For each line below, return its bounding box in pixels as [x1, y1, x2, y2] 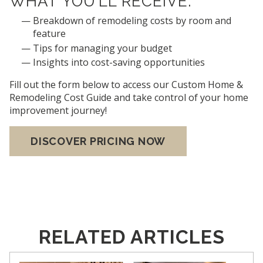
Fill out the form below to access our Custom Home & [9, 78, 243, 92]
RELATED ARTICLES [38, 226, 225, 248]
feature [33, 27, 66, 41]
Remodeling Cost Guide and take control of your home [9, 91, 248, 104]
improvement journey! [9, 104, 107, 117]
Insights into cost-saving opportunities [33, 56, 205, 69]
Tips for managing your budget [33, 41, 172, 55]
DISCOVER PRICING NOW [31, 135, 166, 148]
